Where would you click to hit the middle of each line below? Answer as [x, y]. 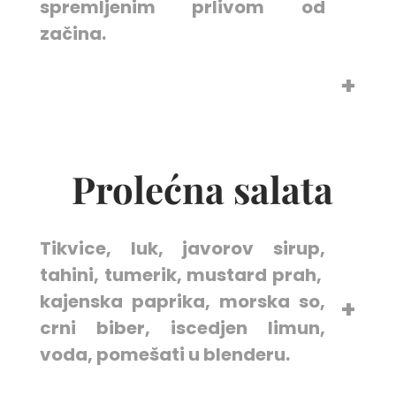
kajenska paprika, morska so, [183, 301]
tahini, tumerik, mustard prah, [183, 275]
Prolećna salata [198, 189]
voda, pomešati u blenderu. [166, 354]
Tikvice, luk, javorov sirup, [183, 248]
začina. [72, 34]
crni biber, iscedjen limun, [183, 328]
